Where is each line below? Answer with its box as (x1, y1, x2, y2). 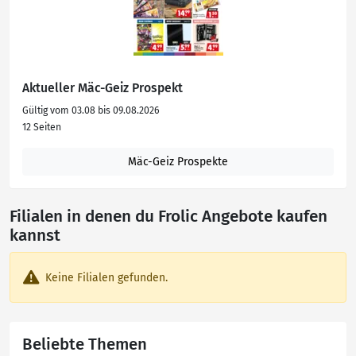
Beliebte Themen (22, 335, 147, 354)
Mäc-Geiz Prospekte (128, 155, 228, 168)
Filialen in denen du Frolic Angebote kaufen (10, 207, 327, 226)
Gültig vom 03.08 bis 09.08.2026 (22, 105, 160, 116)
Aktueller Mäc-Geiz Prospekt (22, 80, 183, 95)
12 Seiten (22, 122, 61, 133)
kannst (10, 226, 60, 246)
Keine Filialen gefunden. (45, 270, 168, 284)
